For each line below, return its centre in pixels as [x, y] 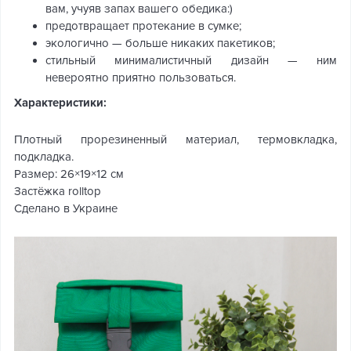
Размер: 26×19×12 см [69, 174]
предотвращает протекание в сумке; [143, 26]
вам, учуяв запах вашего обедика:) [139, 9]
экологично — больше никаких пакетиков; [160, 43]
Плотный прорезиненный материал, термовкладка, [175, 139]
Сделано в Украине [66, 208]
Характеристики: [60, 103]
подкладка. [44, 157]
